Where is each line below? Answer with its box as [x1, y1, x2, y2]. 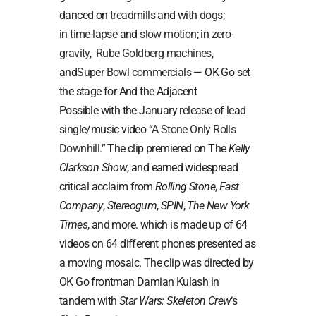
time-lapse [70, 27, 118, 41]
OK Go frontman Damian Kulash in [59, 274, 219, 288]
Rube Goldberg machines [93, 46, 212, 60]
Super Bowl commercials [77, 65, 192, 79]
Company [59, 198, 103, 212]
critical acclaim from [59, 179, 155, 193]
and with [155, 8, 200, 22]
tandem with [59, 293, 119, 308]
